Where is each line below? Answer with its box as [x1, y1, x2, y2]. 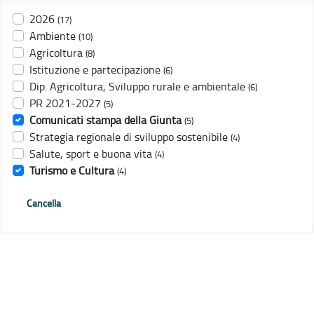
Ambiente [29, 28, 76, 44]
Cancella [27, 196, 61, 210]
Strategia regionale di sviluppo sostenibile [29, 129, 228, 145]
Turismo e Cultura [29, 163, 114, 179]
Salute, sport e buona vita [29, 146, 152, 162]
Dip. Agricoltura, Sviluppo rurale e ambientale [29, 78, 245, 95]
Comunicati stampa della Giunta [29, 112, 182, 128]
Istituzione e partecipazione [29, 62, 161, 78]
